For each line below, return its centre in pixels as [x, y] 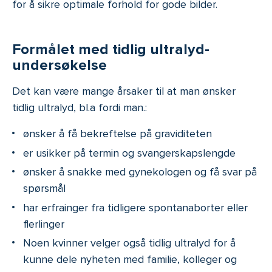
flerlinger [44, 224]
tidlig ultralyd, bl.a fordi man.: [80, 108]
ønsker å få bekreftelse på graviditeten [117, 134]
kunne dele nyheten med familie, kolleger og [130, 260]
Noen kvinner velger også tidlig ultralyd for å [129, 243]
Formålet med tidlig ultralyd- [111, 50]
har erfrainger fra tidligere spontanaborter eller [135, 207]
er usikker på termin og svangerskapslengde [129, 153]
